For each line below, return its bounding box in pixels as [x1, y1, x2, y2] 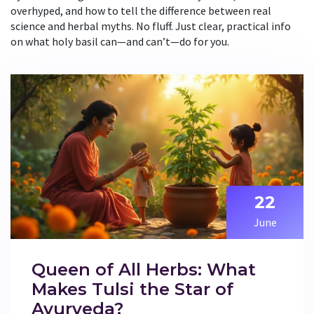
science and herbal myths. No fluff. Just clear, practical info [11, 19, 291, 33]
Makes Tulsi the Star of [32, 279, 233, 300]
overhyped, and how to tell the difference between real [11, 4, 271, 18]
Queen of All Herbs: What [32, 259, 256, 280]
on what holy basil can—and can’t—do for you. [11, 34, 229, 48]
